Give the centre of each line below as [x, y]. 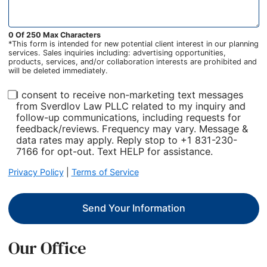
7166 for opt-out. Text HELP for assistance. [114, 151]
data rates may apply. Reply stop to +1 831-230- [127, 140]
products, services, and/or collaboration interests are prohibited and [132, 61]
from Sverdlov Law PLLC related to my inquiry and [131, 106]
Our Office [47, 248]
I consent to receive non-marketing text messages [129, 94]
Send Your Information [133, 208]
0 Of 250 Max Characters [54, 35]
